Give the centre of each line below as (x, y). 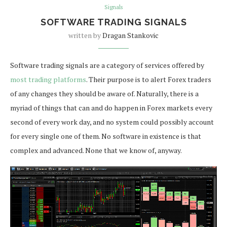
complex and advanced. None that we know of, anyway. (96, 150)
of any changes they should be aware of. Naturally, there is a (104, 93)
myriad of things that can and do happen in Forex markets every (111, 107)
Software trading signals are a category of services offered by (107, 65)
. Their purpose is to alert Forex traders (149, 79)
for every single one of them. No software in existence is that (106, 136)
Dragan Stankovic (130, 35)
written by (85, 35)
